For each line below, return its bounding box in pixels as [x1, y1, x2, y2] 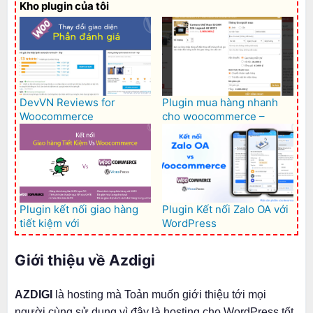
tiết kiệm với [20, 216, 80, 230]
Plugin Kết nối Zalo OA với [162, 202, 289, 216]
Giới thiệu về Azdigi [15, 251, 155, 269]
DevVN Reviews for [20, 95, 115, 109]
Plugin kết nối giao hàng [20, 202, 138, 216]
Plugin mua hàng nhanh [162, 95, 278, 109]
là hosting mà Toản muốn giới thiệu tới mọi [52, 288, 266, 300]
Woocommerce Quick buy [162, 123, 288, 137]
